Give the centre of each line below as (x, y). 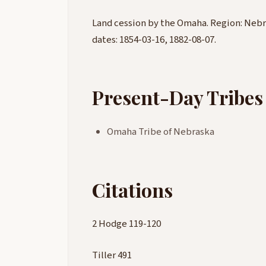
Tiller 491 (112, 256)
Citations (132, 190)
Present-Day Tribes (178, 97)
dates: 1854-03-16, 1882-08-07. (154, 40)
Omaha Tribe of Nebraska (161, 132)
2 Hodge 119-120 (126, 224)
